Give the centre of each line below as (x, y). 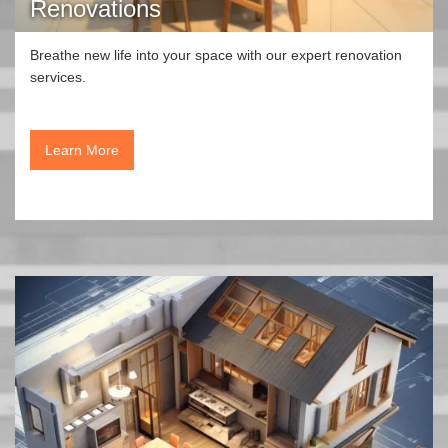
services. (58, 76)
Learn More (82, 149)
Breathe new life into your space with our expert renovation (216, 54)
